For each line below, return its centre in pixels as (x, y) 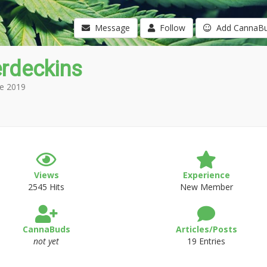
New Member (206, 187)
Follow (170, 28)
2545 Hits (46, 187)
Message (110, 28)
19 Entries (207, 241)
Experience (206, 175)
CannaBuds (46, 229)
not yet (46, 241)
